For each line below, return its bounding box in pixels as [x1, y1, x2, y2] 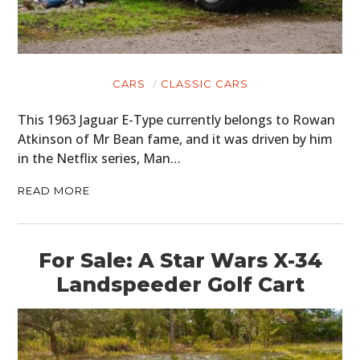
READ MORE [18, 184, 91, 198]
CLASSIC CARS [160, 77, 248, 91]
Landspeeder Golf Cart [55, 272, 305, 297]
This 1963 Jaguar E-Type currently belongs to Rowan [18, 111, 336, 129]
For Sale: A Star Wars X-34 [38, 248, 322, 273]
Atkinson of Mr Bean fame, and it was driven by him [18, 130, 333, 149]
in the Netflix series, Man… [18, 149, 182, 168]
